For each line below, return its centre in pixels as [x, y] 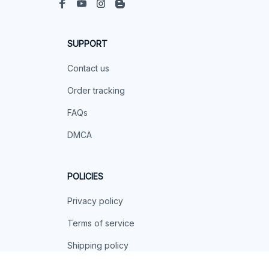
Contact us [88, 68]
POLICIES [85, 177]
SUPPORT [87, 44]
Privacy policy [95, 201]
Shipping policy [98, 246]
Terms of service [101, 223]
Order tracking [96, 91]
